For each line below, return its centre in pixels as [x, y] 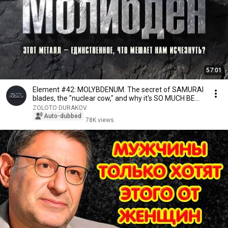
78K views [100, 120]
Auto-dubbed [63, 116]
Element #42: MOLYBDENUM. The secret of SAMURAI [118, 90]
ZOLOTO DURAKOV [60, 108]
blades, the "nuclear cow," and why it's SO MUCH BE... [116, 98]
